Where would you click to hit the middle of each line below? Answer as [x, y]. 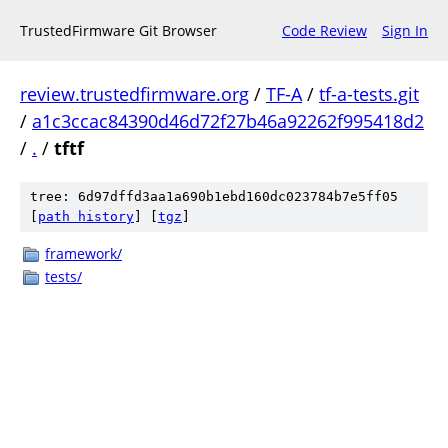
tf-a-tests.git [369, 94]
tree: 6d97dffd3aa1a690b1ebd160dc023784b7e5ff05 [214, 196]
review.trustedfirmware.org [134, 94]
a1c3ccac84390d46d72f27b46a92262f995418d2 [228, 121]
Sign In [405, 30]
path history [86, 216]
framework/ [83, 253]
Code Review [324, 30]
